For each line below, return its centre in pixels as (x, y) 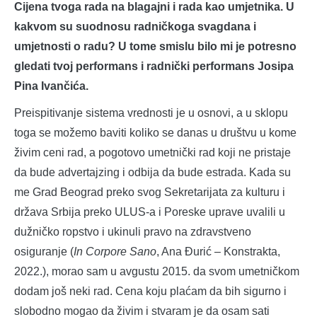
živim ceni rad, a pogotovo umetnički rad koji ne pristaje (152, 152)
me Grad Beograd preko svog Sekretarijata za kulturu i (150, 192)
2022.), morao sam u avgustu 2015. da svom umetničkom (157, 271)
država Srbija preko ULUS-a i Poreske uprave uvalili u (150, 212)
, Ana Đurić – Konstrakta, (218, 251)
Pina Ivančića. (51, 86)
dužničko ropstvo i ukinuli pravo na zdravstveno (133, 231)
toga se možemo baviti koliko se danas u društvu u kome (155, 132)
